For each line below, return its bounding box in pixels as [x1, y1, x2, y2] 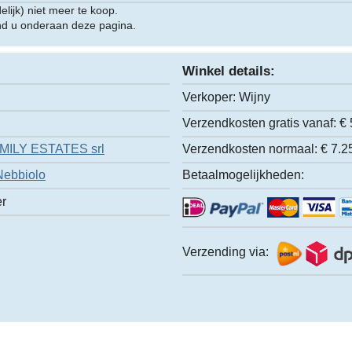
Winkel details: [182, 64, 276, 79]
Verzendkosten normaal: [182, 142, 318, 156]
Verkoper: [182, 90, 236, 104]
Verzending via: [182, 245, 269, 259]
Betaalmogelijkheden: [182, 168, 305, 182]
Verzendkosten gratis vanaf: [182, 115, 337, 130]
